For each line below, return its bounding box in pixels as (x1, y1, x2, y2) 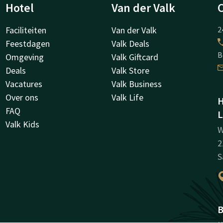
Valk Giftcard (111, 51, 158, 63)
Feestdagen (5, 38, 50, 50)
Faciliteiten (5, 24, 46, 36)
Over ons (5, 92, 38, 104)
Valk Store (111, 65, 149, 77)
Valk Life (111, 92, 143, 104)
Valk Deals (111, 38, 149, 50)
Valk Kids (5, 118, 39, 130)
